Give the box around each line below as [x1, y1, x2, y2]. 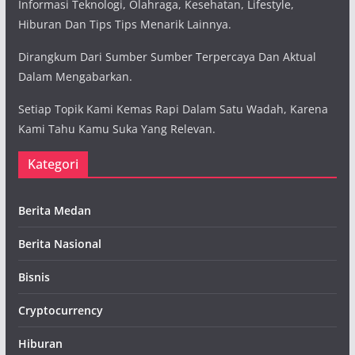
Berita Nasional [17, 236, 101, 251]
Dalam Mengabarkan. [17, 69, 132, 84]
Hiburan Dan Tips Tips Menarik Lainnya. [17, 17, 231, 32]
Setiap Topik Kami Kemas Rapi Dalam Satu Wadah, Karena [17, 101, 328, 116]
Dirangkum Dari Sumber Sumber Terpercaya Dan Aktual [17, 49, 316, 64]
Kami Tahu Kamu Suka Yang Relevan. [17, 121, 216, 136]
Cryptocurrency [17, 303, 103, 318]
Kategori [27, 155, 78, 173]
